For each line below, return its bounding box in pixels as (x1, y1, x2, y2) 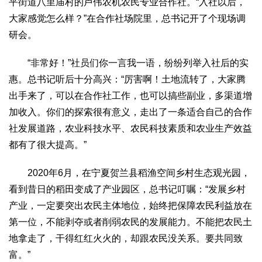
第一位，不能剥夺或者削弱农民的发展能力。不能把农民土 (9, 217, 252, 227)
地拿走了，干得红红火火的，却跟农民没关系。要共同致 (9, 233, 243, 244)
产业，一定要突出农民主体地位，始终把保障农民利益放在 (9, 201, 252, 211)
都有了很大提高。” (9, 140, 87, 150)
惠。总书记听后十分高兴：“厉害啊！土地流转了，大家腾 (9, 74, 246, 85)
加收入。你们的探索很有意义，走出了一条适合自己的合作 (9, 107, 252, 118)
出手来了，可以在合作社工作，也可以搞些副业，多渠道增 (9, 91, 252, 101)
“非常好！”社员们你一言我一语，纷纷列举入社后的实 (9, 58, 249, 68)
